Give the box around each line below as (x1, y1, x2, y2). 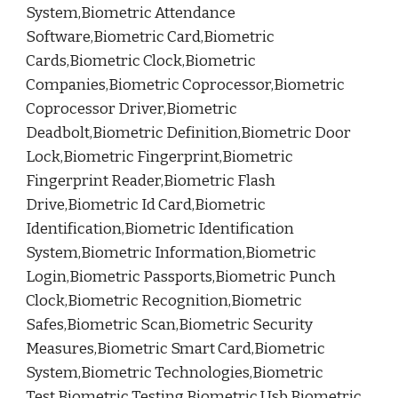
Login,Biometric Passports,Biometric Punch (26, 267, 337, 286)
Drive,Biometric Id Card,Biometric (26, 195, 267, 214)
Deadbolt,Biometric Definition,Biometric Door (26, 123, 352, 142)
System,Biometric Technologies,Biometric (26, 363, 324, 382)
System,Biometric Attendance (26, 4, 236, 22)
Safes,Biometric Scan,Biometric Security (26, 315, 314, 334)
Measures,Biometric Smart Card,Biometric (26, 339, 326, 358)
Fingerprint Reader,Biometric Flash (26, 171, 276, 190)
